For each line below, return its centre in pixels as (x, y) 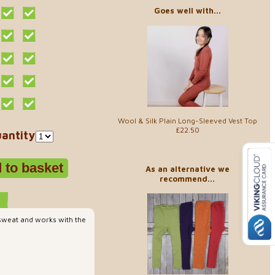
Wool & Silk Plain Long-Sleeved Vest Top (187, 120)
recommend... (187, 178)
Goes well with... (187, 10)
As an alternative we (187, 168)
